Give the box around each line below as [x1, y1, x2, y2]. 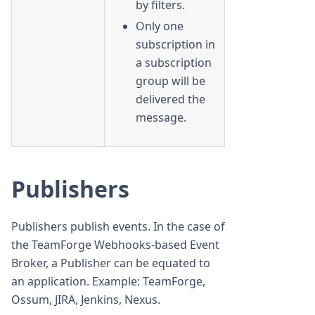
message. [136, 109, 186, 125]
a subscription [136, 54, 212, 70]
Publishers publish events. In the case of [11, 218, 225, 234]
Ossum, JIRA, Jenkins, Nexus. [11, 291, 160, 307]
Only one [136, 18, 184, 34]
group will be [136, 72, 205, 89]
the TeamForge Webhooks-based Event [11, 236, 219, 252]
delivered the [136, 91, 205, 107]
